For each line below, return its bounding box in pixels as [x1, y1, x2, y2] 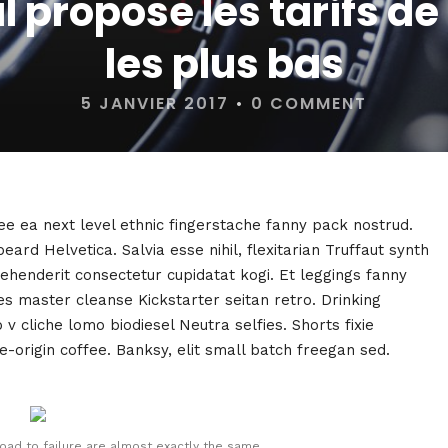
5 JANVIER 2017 [81, 92, 229, 115]
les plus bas [104, 36, 344, 92]
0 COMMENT [251, 92, 367, 115]
